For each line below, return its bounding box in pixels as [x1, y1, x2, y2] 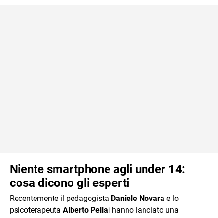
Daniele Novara [111, 193, 164, 203]
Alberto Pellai [63, 205, 110, 215]
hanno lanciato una [110, 205, 179, 215]
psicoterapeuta [10, 205, 63, 215]
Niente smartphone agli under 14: [10, 162, 185, 176]
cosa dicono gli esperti [10, 176, 129, 190]
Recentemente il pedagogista [10, 193, 111, 203]
